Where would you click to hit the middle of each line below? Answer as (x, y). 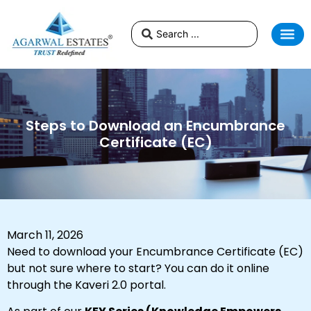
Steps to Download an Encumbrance (155, 125)
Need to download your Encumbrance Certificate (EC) (155, 251)
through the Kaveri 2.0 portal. (86, 285)
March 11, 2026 (45, 235)
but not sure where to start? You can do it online (138, 268)
